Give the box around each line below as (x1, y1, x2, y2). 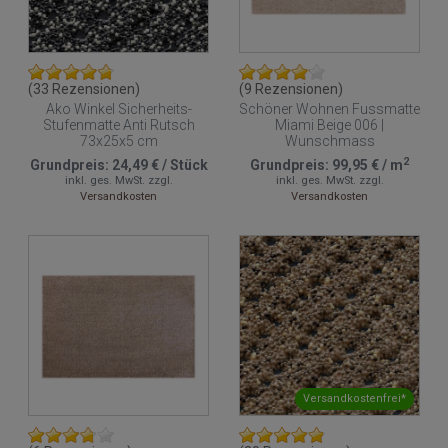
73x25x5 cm (79, 132, 158, 149)
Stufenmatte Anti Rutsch (42, 116, 195, 133)
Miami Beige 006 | (275, 116, 384, 133)
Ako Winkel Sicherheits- (45, 100, 192, 117)
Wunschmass (284, 132, 375, 149)
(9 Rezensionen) (239, 80, 343, 97)
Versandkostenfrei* (303, 392, 406, 406)
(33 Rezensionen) (28, 80, 140, 97)
